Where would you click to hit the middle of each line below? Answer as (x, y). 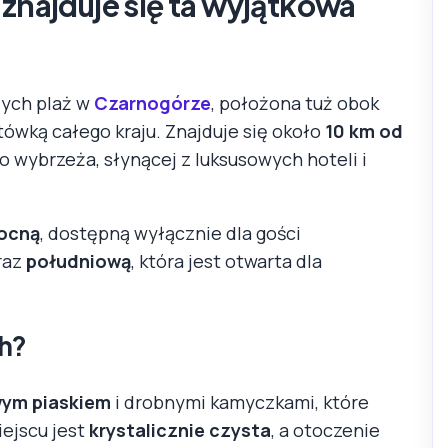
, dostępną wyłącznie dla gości (170, 232)
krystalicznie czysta (180, 429)
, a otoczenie (325, 429)
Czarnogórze (152, 102)
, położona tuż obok (295, 102)
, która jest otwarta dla (226, 260)
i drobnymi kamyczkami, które (240, 401)
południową (78, 260)
